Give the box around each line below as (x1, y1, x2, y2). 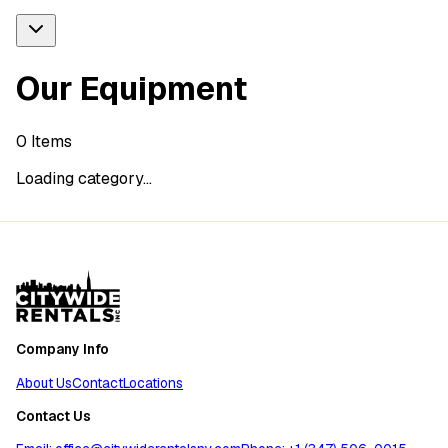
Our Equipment (16, 68, 247, 110)
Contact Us (16, 406, 91, 425)
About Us (16, 373, 72, 392)
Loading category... (16, 167, 152, 189)
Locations (123, 373, 183, 392)
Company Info (16, 340, 109, 359)
